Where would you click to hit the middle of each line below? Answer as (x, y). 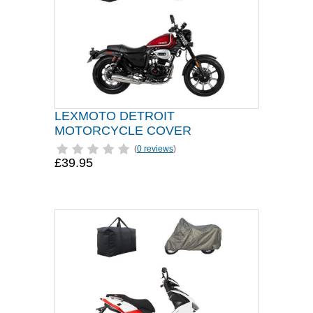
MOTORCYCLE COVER (123, 131)
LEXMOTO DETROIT (115, 116)
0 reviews (155, 149)
